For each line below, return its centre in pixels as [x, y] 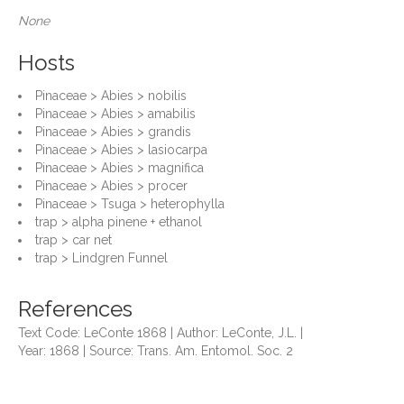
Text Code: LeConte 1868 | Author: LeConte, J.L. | [161, 333]
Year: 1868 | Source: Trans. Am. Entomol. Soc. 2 [156, 351]
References [75, 309]
